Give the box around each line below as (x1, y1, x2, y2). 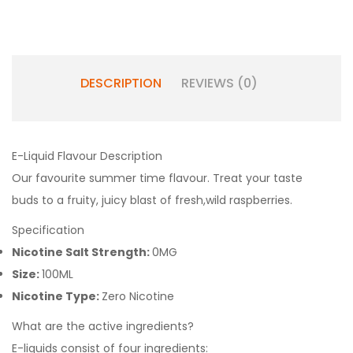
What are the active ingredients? (12, 318, 197, 334)
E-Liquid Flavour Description (12, 148, 162, 164)
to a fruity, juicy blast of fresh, (42, 192, 206, 208)
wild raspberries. (206, 192, 292, 208)
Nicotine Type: (12, 288, 102, 304)
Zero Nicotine (102, 288, 177, 304)
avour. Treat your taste (176, 170, 303, 186)
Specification (12, 222, 84, 238)
